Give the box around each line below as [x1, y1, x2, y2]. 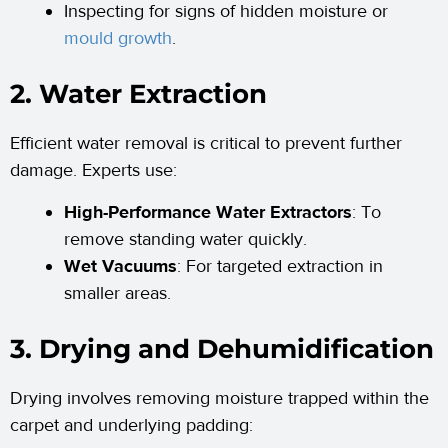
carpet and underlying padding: [10, 414, 253, 438]
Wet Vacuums [64, 255, 177, 279]
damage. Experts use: [10, 159, 177, 183]
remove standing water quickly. [64, 228, 307, 252]
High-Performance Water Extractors [64, 201, 352, 225]
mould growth [64, 27, 172, 51]
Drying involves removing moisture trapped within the [10, 387, 429, 411]
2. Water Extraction [10, 78, 267, 111]
